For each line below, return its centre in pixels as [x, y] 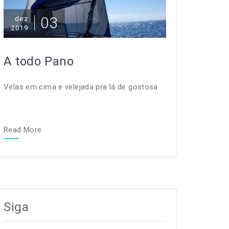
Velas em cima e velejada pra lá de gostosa [83, 87]
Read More [23, 130]
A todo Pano [39, 62]
